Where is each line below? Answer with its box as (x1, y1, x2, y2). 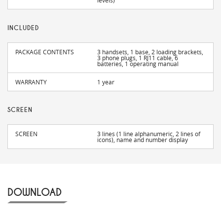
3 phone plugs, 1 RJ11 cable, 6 (97, 54, 179, 62)
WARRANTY (15, 78, 47, 86)
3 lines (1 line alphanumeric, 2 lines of (97, 130, 201, 138)
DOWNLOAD (7, 186, 62, 199)
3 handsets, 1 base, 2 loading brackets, (97, 48, 204, 56)
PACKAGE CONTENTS (15, 48, 74, 56)
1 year (97, 78, 115, 86)
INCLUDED (7, 24, 39, 33)
